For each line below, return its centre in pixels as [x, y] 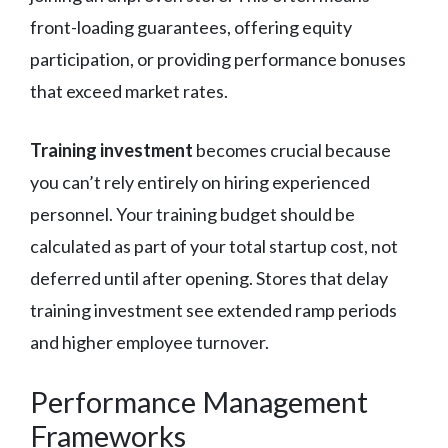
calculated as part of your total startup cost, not [214, 245]
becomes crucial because [292, 149]
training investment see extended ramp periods [213, 309]
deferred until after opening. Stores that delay [209, 277]
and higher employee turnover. [149, 341]
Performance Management [199, 401]
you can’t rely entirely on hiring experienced [200, 181]
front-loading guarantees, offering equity [191, 26]
